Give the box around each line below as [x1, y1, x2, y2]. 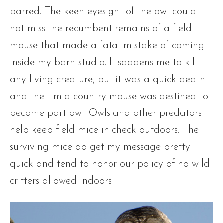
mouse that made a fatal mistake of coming [10, 40, 204, 51]
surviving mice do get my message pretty [10, 142, 190, 152]
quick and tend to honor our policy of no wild [10, 159, 210, 169]
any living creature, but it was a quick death [10, 74, 205, 85]
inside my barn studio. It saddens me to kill [10, 57, 197, 68]
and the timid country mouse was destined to [10, 91, 208, 102]
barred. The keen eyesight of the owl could [10, 6, 196, 17]
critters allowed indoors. [10, 176, 116, 186]
